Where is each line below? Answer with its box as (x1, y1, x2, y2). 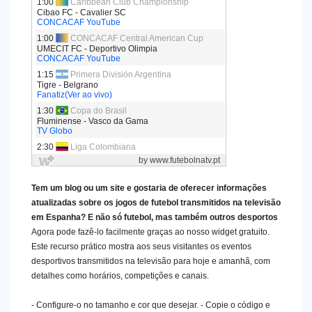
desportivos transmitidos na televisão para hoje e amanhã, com (31, 256, 270, 266)
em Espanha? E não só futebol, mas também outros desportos (31, 212, 278, 222)
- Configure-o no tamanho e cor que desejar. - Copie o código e (31, 300, 270, 310)
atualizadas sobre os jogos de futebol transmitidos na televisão (31, 198, 281, 208)
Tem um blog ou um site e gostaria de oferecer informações (31, 183, 267, 193)
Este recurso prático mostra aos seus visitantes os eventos (31, 242, 251, 251)
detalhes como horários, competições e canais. (31, 271, 209, 281)
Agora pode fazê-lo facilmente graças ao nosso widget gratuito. (31, 227, 270, 237)
